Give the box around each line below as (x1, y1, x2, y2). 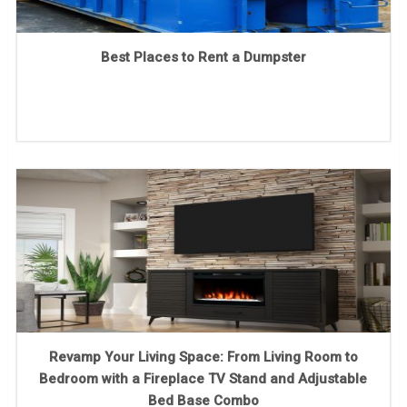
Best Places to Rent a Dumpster (100, 49, 306, 66)
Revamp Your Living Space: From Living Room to (48, 349, 358, 366)
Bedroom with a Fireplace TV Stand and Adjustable (39, 371, 368, 388)
